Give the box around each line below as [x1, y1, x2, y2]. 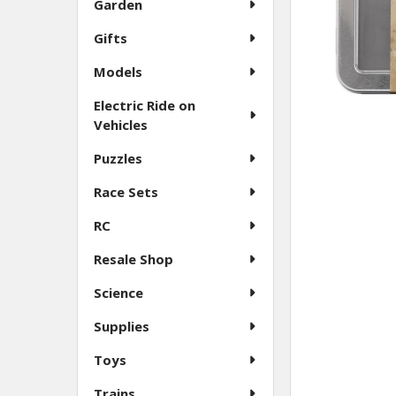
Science [94, 284, 143, 301]
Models [94, 63, 142, 80]
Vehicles [94, 116, 148, 133]
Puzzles [94, 149, 142, 167]
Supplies [94, 317, 149, 335]
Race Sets [94, 183, 158, 201]
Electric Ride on [94, 96, 195, 114]
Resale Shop [94, 250, 173, 268]
